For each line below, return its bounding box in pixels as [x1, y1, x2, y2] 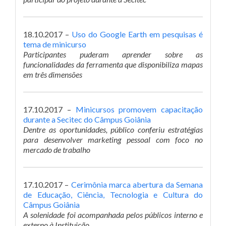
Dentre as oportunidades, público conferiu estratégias [23, 125, 203, 134]
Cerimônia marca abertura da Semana [71, 180, 203, 189]
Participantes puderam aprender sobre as [23, 49, 203, 59]
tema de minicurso [23, 39, 86, 49]
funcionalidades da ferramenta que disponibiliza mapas [23, 60, 203, 69]
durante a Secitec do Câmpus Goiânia [23, 115, 151, 124]
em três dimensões [23, 70, 82, 79]
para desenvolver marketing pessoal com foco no [23, 135, 203, 144]
